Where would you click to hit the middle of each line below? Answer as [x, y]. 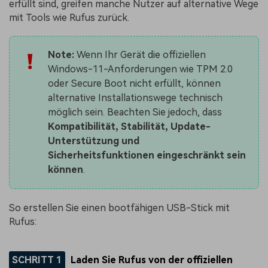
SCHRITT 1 [37, 260]
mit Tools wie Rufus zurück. [69, 17]
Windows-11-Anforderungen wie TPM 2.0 [140, 69]
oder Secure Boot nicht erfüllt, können [134, 84]
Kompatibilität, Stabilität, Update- [129, 127]
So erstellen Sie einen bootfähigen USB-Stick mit [119, 208]
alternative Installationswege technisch [135, 98]
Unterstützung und [93, 141]
